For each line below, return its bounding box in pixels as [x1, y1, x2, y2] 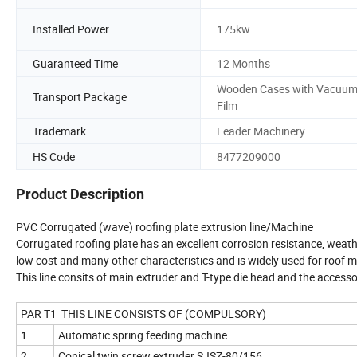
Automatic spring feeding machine [58, 328, 227, 343]
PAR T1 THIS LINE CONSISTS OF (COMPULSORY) [21, 306, 266, 322]
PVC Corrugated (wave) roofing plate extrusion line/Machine [16, 219, 313, 235]
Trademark [33, 123, 86, 139]
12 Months [217, 55, 270, 71]
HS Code [33, 148, 75, 164]
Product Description [16, 186, 144, 203]
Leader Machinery [217, 123, 305, 139]
